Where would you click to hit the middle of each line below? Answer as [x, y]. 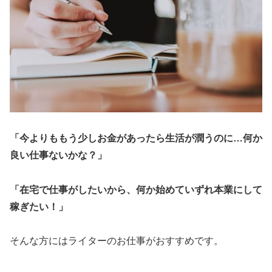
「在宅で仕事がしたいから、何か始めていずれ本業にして [136, 189]
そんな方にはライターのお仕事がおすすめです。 [117, 241]
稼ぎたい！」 [39, 206]
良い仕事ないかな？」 [58, 155]
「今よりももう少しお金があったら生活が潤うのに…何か [136, 138]
